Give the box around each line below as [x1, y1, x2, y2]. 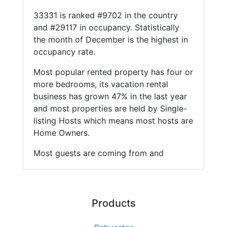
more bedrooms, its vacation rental [33, 79, 168, 90]
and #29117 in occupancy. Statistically [33, 22, 179, 33]
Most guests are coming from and [33, 148, 164, 159]
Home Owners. [33, 128, 90, 138]
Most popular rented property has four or [33, 67, 193, 78]
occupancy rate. [33, 47, 95, 57]
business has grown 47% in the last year [33, 91, 187, 102]
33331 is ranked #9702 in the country [33, 10, 178, 21]
